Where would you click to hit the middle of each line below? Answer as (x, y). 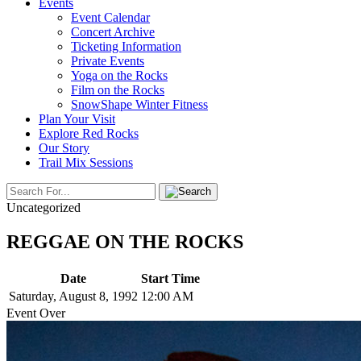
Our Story (64, 148)
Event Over (36, 313)
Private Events (108, 61)
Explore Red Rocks (89, 133)
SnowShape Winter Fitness (139, 104)
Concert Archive (113, 32)
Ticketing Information (126, 46)
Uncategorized (44, 207)
